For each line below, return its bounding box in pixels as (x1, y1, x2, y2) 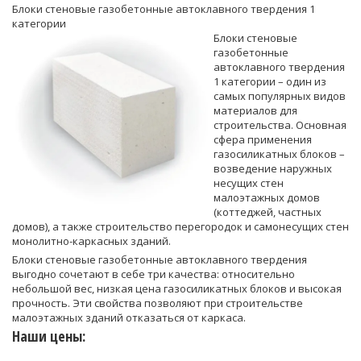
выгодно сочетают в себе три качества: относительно (12, 266, 295, 281)
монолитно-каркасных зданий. (12, 233, 171, 248)
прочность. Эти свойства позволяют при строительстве (12, 295, 303, 310)
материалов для (214, 102, 297, 118)
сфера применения (214, 131, 312, 147)
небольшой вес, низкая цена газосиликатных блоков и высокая (12, 280, 342, 296)
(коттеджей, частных (214, 204, 322, 219)
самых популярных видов (214, 88, 346, 103)
